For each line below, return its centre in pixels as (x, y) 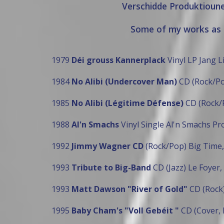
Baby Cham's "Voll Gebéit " (125, 211)
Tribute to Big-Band (112, 168)
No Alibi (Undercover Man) (124, 82)
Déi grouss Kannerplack (119, 60)
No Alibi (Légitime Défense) (128, 103)
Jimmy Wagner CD (107, 146)
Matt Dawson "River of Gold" (129, 189)
